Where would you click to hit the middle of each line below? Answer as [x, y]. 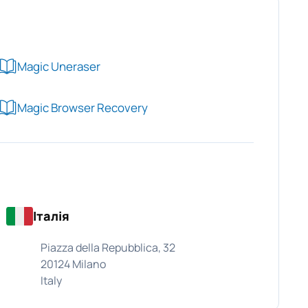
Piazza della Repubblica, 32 [108, 247]
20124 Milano [73, 264]
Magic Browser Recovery [82, 107]
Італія [51, 216]
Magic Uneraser [59, 66]
